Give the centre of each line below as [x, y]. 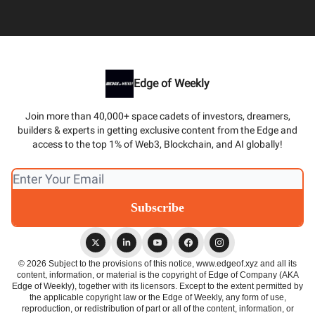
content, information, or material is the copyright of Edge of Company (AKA [157, 275]
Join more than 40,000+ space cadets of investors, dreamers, [157, 116]
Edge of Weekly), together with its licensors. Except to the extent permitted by [157, 286]
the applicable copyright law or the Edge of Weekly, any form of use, [157, 297]
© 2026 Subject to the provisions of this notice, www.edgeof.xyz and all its [157, 264]
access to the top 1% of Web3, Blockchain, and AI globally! [157, 144]
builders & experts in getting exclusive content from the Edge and [157, 130]
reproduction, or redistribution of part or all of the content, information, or [157, 309]
